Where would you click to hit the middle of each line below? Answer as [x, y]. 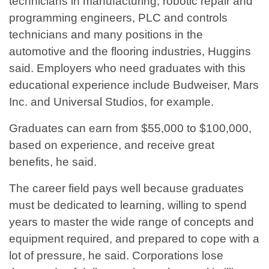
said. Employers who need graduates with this [127, 68]
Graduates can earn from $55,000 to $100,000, [130, 128]
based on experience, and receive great [112, 145]
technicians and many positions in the [106, 35]
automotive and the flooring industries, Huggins [130, 52]
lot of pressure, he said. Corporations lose [116, 256]
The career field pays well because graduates [126, 189]
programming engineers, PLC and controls [118, 18]
